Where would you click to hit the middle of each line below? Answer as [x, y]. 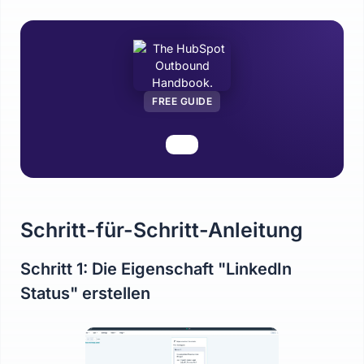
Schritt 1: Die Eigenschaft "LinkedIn [156, 269]
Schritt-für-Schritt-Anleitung [162, 230]
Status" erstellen [85, 293]
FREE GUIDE [182, 101]
